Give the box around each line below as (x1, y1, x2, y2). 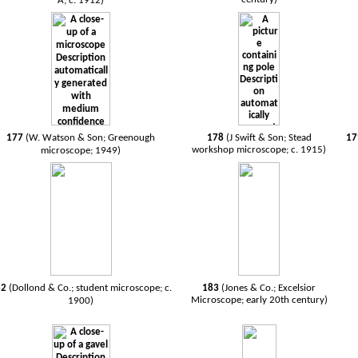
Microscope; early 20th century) (190, 295, 328, 305)
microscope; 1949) (41, 145, 121, 156)
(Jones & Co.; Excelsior (221, 283, 316, 293)
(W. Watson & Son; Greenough (26, 133, 156, 143)
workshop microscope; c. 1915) (192, 145, 327, 155)
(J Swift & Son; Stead (225, 133, 312, 143)
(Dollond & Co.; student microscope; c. (9, 283, 173, 293)
